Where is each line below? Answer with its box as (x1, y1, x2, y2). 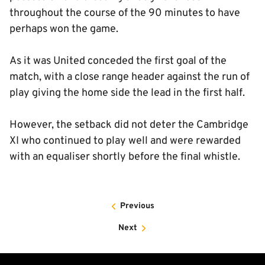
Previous (120, 201, 154, 211)
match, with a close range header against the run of (9, 70, 250, 84)
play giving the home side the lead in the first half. (9, 86, 247, 100)
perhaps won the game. (9, 22, 121, 36)
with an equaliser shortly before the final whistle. (9, 150, 240, 164)
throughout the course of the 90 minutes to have (9, 7, 240, 20)
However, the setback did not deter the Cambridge (9, 118, 248, 132)
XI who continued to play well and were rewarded (9, 134, 241, 148)
